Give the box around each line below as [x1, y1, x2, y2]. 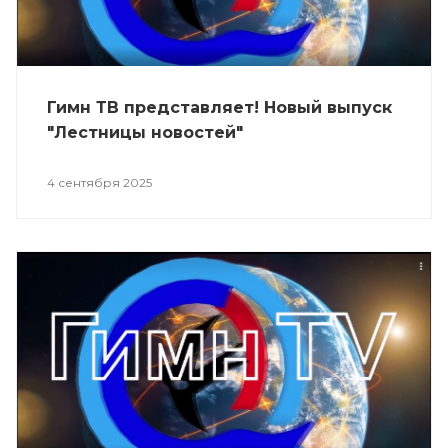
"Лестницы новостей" [47, 123, 243, 143]
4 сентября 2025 [47, 175, 152, 191]
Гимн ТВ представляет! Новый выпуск [47, 98, 392, 118]
